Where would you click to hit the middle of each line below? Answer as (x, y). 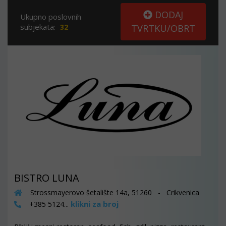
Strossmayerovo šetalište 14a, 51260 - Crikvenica (114, 192)
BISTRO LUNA (47, 178)
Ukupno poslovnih (51, 17)
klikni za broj (95, 204)
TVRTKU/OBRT (163, 28)
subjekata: (39, 27)
